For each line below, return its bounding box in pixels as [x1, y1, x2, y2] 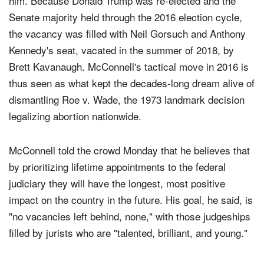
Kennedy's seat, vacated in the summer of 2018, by [9, 63, 234, 78]
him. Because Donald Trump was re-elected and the [9, 14, 236, 29]
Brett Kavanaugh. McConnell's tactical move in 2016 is [9, 80, 249, 95]
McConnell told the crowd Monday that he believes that [9, 164, 250, 179]
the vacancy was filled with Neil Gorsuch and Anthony [9, 47, 246, 62]
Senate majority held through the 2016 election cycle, [9, 30, 242, 45]
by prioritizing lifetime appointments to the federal [9, 180, 226, 196]
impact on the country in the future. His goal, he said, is [9, 213, 253, 229]
